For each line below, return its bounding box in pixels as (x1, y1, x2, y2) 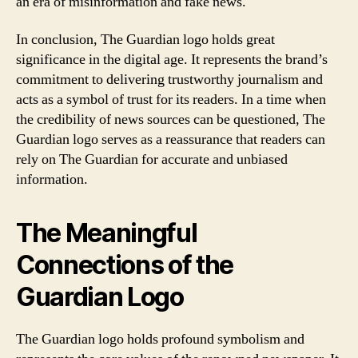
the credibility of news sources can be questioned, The (16, 110, 325, 129)
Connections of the (16, 249, 234, 280)
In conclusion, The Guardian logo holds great (16, 30, 275, 49)
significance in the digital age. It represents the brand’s (16, 50, 328, 69)
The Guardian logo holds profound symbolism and (16, 330, 304, 348)
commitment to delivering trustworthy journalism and (16, 70, 323, 89)
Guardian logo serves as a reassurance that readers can (16, 130, 325, 149)
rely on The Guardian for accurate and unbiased (16, 150, 288, 169)
